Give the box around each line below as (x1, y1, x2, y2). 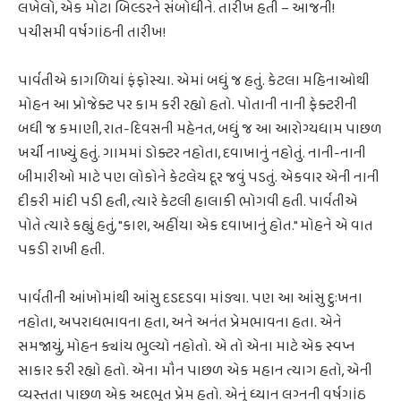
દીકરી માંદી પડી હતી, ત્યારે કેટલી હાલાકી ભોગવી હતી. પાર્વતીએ (18, 190, 358, 215)
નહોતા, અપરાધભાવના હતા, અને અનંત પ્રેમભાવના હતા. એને (18, 311, 342, 336)
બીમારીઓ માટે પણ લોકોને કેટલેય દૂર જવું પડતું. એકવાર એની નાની (18, 166, 380, 191)
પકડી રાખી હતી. (18, 238, 105, 263)
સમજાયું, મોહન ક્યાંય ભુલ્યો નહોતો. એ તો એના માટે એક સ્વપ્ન (18, 335, 355, 360)
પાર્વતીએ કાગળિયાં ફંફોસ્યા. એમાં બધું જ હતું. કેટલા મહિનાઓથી (18, 69, 370, 94)
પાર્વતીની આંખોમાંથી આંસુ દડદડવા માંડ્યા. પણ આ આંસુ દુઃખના (18, 286, 363, 311)
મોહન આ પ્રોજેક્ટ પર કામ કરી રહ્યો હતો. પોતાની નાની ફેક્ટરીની (18, 93, 357, 118)
